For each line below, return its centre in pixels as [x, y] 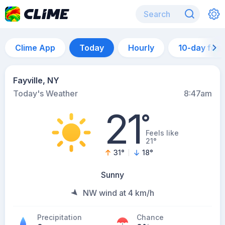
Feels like [162, 133]
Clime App [35, 48]
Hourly [141, 48]
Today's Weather [45, 93]
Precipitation [60, 217]
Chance [150, 217]
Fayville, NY [36, 80]
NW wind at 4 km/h [119, 193]
